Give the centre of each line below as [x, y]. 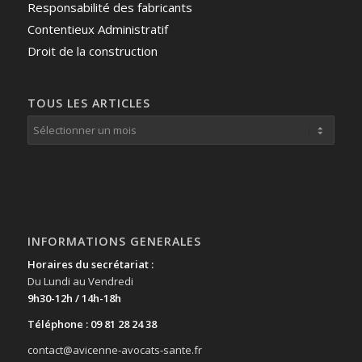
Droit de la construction [92, 51]
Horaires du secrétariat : [90, 264]
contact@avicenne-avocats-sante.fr [114, 349]
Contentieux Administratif [97, 29]
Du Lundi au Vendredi [80, 281]
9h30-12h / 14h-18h [74, 298]
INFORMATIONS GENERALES [114, 241]
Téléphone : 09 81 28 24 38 [92, 324]
